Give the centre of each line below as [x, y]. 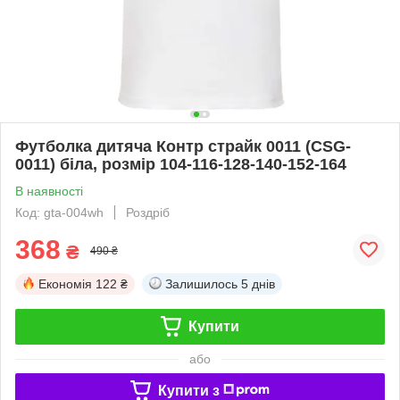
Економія [65, 283]
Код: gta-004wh [59, 212]
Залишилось [201, 283]
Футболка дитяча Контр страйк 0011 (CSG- [183, 146]
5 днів [258, 283]
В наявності [49, 191]
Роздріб [148, 212]
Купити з [188, 390]
